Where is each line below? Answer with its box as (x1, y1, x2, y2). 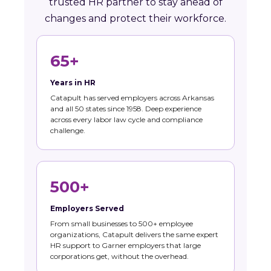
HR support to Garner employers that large (50, 241, 201, 250)
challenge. (50, 126, 85, 135)
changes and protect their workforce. (45, 13, 226, 25)
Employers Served (50, 204, 124, 214)
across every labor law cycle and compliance (50, 115, 203, 125)
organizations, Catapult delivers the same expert (50, 230, 218, 240)
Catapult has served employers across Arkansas (50, 93, 214, 103)
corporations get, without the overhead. (50, 252, 189, 261)
